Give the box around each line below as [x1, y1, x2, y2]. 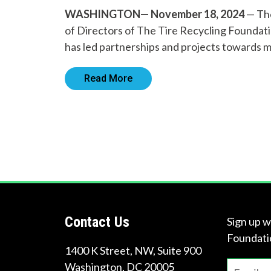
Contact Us [65, 214, 129, 230]
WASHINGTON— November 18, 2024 [65, 7, 246, 21]
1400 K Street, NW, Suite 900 [65, 244, 201, 257]
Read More [84, 73, 132, 84]
